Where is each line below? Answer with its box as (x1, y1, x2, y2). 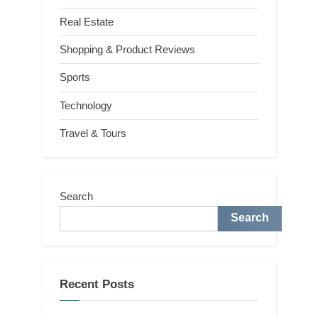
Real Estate (60, 16, 114, 28)
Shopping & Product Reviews (60, 43, 195, 56)
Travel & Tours (60, 126, 126, 139)
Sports (60, 71, 90, 84)
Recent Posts (60, 278, 134, 292)
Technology (60, 99, 112, 111)
